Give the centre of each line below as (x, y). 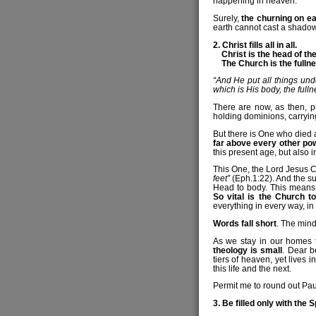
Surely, (227, 18)
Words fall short (244, 223)
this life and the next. (252, 268)
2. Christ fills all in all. (255, 44)
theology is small (248, 250)
